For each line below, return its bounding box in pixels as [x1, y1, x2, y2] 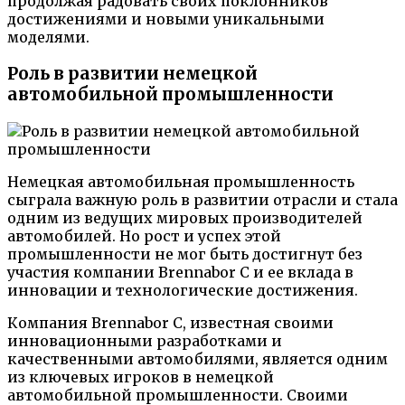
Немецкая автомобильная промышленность [7, 172, 354, 191]
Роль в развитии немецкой [7, 63, 258, 85]
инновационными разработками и [7, 331, 282, 350]
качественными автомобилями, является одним [7, 349, 388, 368]
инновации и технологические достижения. [7, 280, 358, 299]
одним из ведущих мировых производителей [7, 208, 363, 227]
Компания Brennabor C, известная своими [7, 313, 334, 332]
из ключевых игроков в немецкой [7, 367, 274, 386]
